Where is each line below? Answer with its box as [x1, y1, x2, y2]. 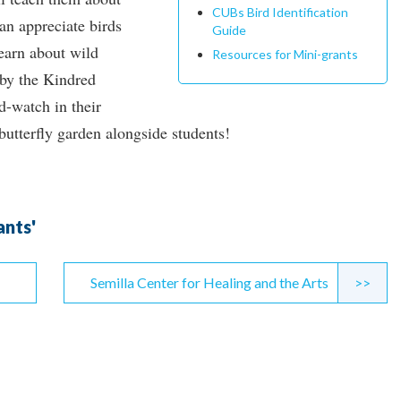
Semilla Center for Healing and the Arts [90, 273, 328, 291]
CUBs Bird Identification [212, 4, 349, 20]
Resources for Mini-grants [212, 46, 359, 62]
